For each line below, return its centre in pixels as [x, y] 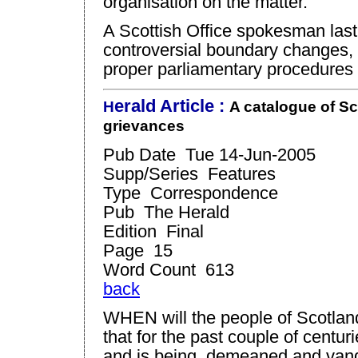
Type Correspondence [191, 193]
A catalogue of [284, 106]
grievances [144, 125]
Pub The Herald [166, 212]
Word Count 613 [169, 269]
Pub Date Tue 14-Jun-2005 [209, 154]
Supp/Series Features [189, 173]
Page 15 [138, 250]
